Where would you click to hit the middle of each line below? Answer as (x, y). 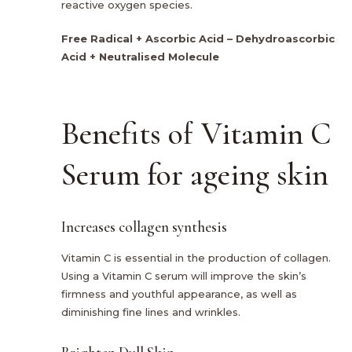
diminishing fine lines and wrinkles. (151, 312)
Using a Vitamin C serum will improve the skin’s (184, 275)
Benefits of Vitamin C (196, 134)
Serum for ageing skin (195, 175)
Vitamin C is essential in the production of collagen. (196, 257)
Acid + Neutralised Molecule (140, 57)
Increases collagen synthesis (144, 226)
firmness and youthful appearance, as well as (179, 293)
